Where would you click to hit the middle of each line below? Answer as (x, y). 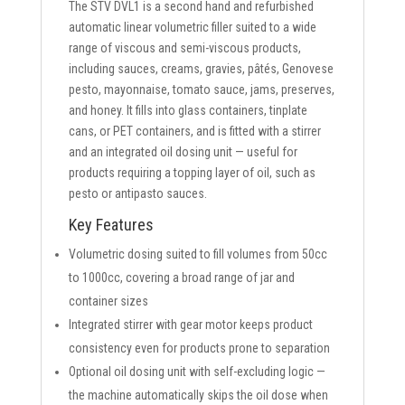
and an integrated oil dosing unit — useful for (183, 152)
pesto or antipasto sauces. (137, 194)
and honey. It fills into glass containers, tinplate (188, 111)
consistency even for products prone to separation (199, 348)
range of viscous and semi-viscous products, (184, 48)
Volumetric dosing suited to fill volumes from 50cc (198, 254)
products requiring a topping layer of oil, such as (192, 173)
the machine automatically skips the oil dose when (198, 396)
